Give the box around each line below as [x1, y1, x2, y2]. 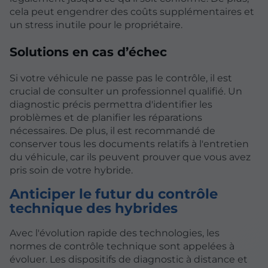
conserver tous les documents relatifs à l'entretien [10, 138, 249, 150]
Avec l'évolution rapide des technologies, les [10, 227, 220, 239]
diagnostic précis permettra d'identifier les [10, 99, 212, 111]
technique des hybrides [10, 200, 178, 217]
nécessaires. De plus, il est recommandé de [10, 125, 215, 137]
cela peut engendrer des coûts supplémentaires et [10, 6, 254, 18]
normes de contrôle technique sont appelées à [10, 240, 234, 252]
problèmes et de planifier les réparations [10, 112, 202, 124]
